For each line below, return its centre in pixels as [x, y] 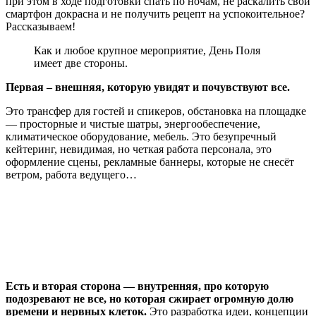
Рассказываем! [41, 26]
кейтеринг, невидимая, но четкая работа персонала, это [139, 149]
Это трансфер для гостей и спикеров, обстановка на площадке [156, 111]
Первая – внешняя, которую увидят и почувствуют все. [148, 87]
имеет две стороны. [81, 63]
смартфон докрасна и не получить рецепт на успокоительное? [155, 13]
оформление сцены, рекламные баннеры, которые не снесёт [150, 162]
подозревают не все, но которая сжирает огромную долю [150, 298]
